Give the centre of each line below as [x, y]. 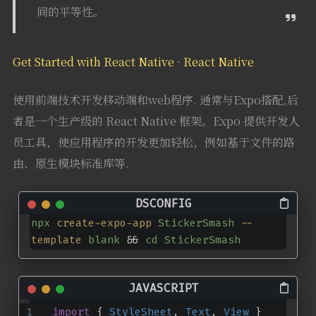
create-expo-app [104, 223]
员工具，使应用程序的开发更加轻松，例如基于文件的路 [153, 142]
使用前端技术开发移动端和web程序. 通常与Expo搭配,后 [155, 99]
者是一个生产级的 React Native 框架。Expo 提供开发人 [156, 121]
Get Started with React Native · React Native [133, 61]
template [56, 239]
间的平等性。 [70, 11]
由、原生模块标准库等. [71, 163]
